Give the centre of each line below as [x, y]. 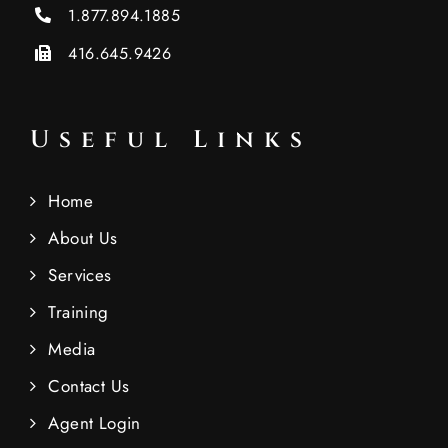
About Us [83, 238]
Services [80, 275]
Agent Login [94, 423]
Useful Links [171, 140]
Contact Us [89, 386]
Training [78, 312]
